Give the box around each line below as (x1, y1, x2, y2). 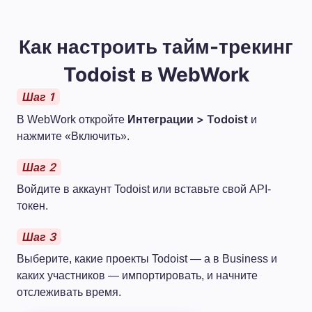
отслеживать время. (17, 286, 121, 298)
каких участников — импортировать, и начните (17, 269, 258, 281)
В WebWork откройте (17, 113, 127, 125)
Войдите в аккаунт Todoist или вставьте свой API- (17, 182, 271, 195)
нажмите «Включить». (17, 130, 130, 142)
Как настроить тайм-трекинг (19, 34, 293, 58)
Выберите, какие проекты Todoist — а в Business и (17, 252, 277, 265)
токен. (17, 199, 48, 212)
